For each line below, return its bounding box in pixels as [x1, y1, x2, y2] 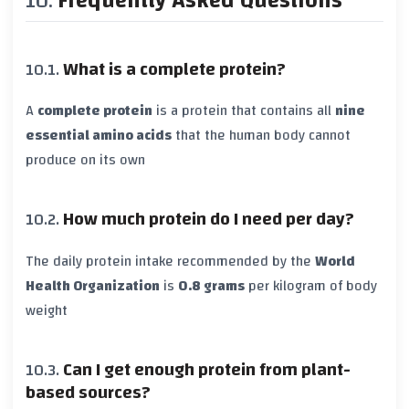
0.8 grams [178, 272, 245, 299]
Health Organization [26, 272, 160, 299]
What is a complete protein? [63, 52, 286, 86]
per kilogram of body [245, 272, 377, 299]
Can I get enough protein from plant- [63, 353, 351, 387]
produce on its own [26, 147, 145, 173]
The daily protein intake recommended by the [26, 247, 315, 274]
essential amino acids [26, 122, 172, 149]
